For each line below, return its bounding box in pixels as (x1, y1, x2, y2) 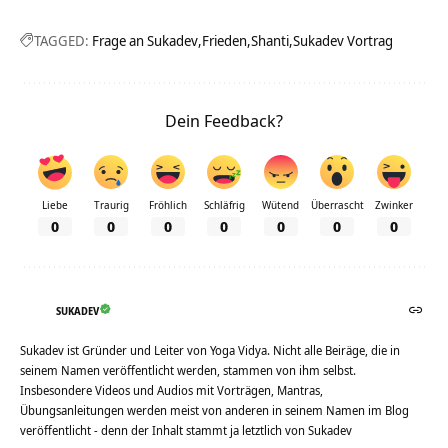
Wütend (262, 198, 299, 213)
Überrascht (310, 198, 364, 213)
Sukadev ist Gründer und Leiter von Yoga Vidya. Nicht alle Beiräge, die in (20, 342, 400, 360)
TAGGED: (34, 31, 89, 51)
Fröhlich (148, 198, 187, 213)
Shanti (251, 31, 289, 51)
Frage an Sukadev (92, 31, 198, 51)
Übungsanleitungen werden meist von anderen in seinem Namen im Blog (20, 402, 409, 420)
